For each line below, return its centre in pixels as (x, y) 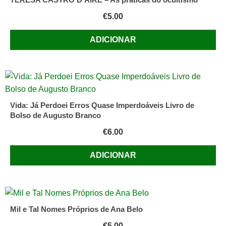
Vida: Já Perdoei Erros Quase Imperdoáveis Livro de (102, 105)
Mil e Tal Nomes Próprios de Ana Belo (76, 209)
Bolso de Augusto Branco (55, 116)
